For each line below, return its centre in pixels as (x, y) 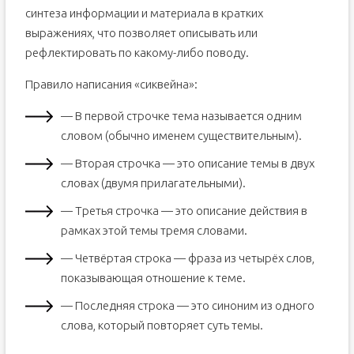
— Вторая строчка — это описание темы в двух (187, 163)
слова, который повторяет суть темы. (162, 325)
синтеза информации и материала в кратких (144, 13)
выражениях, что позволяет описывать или (141, 33)
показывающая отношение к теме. (153, 278)
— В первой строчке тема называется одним (181, 116)
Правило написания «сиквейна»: (111, 84)
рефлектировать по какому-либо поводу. (137, 53)
